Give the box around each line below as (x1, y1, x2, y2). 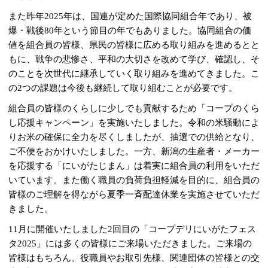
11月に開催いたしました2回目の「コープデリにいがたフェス (8, 224, 256, 234)
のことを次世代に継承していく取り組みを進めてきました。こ (8, 69, 260, 79)
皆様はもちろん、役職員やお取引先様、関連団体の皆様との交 (8, 253, 260, 263)
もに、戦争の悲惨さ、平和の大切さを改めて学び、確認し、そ (8, 54, 260, 65)
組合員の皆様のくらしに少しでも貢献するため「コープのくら (8, 103, 260, 114)
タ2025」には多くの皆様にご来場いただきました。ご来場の (8, 239, 252, 249)
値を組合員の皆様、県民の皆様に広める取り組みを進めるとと (8, 40, 260, 50)
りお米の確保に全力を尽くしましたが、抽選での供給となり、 (8, 132, 260, 142)
